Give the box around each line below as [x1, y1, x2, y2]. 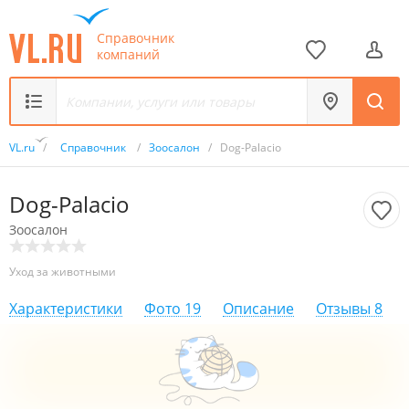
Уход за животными [9, 264, 116, 279]
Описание [223, 299, 294, 319]
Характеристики [9, 299, 122, 319]
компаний [97, 45, 160, 63]
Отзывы [316, 299, 371, 319]
